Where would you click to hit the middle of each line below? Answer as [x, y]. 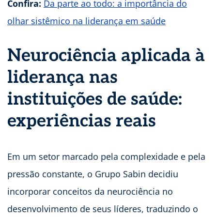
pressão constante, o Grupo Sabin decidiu [93, 174]
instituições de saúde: [95, 100]
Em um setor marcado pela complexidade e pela [106, 157]
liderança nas [62, 78]
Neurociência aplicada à [106, 56]
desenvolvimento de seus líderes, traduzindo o [103, 209]
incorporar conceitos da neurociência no [90, 192]
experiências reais [82, 121]
